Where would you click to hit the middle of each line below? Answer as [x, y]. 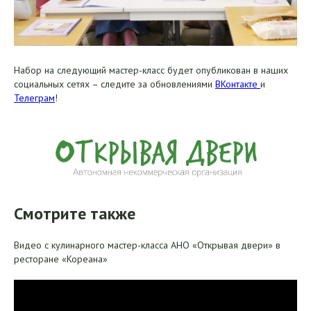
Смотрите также [75, 213]
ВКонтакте [238, 84]
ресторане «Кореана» [61, 259]
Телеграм [34, 98]
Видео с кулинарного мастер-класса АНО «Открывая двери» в [147, 245]
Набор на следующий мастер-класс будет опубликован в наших [151, 70]
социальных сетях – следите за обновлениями [115, 84]
